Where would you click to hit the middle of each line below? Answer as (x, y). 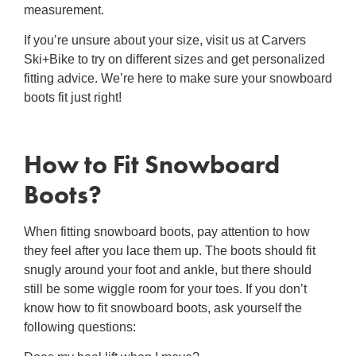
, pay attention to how (250, 231)
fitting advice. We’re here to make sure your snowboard (178, 79)
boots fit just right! (73, 98)
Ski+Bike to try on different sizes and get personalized (174, 60)
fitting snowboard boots (124, 231)
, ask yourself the (255, 308)
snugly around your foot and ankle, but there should (168, 269)
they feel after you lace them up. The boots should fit (170, 250)
